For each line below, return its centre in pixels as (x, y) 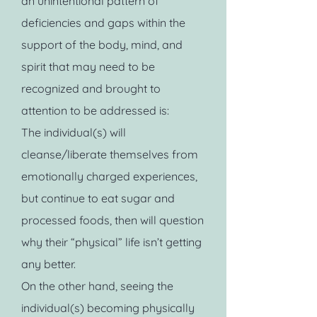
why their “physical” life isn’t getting (111, 242)
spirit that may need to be (88, 67)
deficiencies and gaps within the (103, 23)
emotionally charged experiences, (109, 176)
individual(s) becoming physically (108, 308)
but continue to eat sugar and (98, 198)
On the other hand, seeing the (97, 286)
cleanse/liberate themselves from (110, 154)
